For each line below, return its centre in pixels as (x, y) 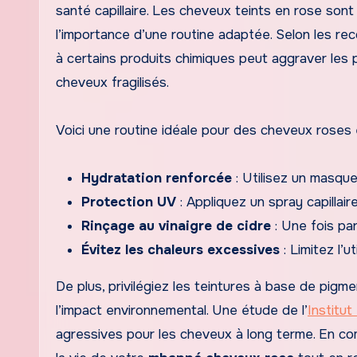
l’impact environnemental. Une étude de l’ (182, 310)
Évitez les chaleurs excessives (180, 249)
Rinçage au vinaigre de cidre (176, 226)
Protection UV (129, 202)
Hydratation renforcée (157, 178)
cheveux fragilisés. (112, 82)
